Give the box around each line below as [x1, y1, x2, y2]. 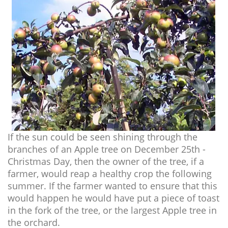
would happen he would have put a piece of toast [8, 192, 219, 204]
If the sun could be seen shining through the [8, 131, 197, 143]
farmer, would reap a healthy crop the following [8, 167, 212, 180]
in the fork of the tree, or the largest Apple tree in [8, 204, 217, 216]
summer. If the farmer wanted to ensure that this [8, 180, 217, 192]
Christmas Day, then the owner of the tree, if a [8, 155, 204, 167]
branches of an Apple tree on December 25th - [8, 143, 206, 155]
